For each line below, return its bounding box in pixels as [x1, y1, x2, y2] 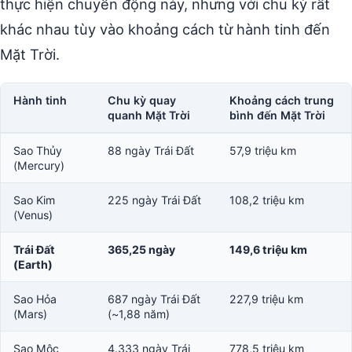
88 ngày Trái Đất [108, 143, 194, 157]
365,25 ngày [108, 242, 175, 256]
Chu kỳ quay [108, 93, 176, 107]
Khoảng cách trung [229, 93, 334, 107]
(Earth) [13, 257, 53, 271]
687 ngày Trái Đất [108, 291, 200, 306]
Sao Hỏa [13, 291, 57, 306]
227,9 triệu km [229, 291, 303, 306]
